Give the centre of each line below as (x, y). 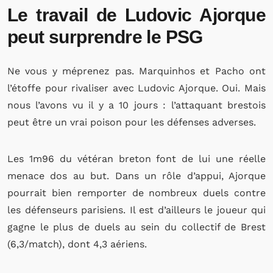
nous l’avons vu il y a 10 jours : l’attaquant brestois (136, 105)
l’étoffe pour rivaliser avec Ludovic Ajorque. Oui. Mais (136, 88)
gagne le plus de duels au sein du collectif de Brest (136, 227)
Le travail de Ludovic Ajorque (136, 15)
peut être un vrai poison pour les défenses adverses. (132, 122)
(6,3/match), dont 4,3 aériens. (77, 244)
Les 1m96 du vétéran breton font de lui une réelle (136, 159)
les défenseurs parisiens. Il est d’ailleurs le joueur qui (136, 210)
